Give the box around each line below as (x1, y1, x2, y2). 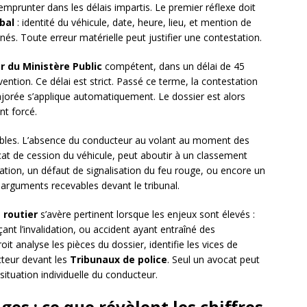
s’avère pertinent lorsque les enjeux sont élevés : (38, 208, 255, 221)
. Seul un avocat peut (167, 253, 260, 267)
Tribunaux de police (70, 253, 167, 267)
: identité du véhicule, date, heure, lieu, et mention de (14, 16, 251, 29)
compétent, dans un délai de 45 (102, 60, 245, 73)
